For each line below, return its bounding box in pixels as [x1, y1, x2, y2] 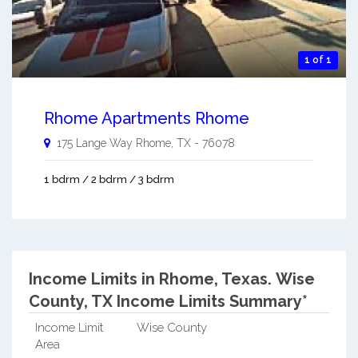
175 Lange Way [57, 137, 133, 150]
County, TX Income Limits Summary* [28, 292, 308, 312]
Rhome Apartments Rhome [44, 109, 249, 129]
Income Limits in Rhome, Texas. [28, 269, 272, 289]
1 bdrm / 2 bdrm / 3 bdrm [44, 173, 174, 186]
